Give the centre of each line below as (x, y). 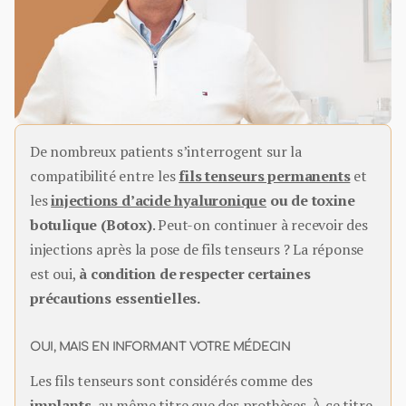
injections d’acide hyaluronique (159, 201)
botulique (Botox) (91, 225)
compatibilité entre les (105, 176)
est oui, (55, 274)
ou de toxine (311, 201)
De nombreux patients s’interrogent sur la (166, 152)
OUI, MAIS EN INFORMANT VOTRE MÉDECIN (160, 347)
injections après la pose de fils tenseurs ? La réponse (197, 250)
